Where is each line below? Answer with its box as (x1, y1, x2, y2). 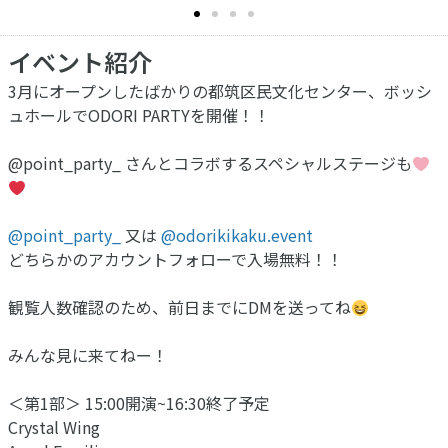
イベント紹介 (8, 43, 152, 79)
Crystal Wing (8, 414, 100, 439)
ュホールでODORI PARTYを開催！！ (8, 102, 270, 127)
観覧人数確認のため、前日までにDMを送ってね (8, 294, 351, 319)
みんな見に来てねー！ (8, 342, 168, 367)
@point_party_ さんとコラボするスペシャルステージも (8, 150, 412, 175)
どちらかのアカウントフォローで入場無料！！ (8, 246, 343, 271)
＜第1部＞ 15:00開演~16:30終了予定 (8, 390, 270, 415)
